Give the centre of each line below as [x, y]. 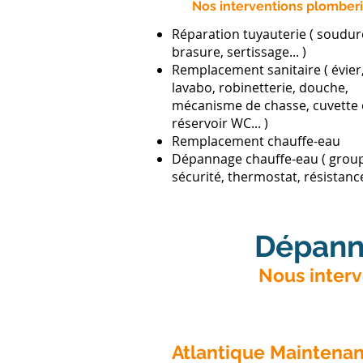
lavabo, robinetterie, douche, [260, 88]
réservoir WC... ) [220, 123]
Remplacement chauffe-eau [256, 141]
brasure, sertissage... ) [239, 52]
